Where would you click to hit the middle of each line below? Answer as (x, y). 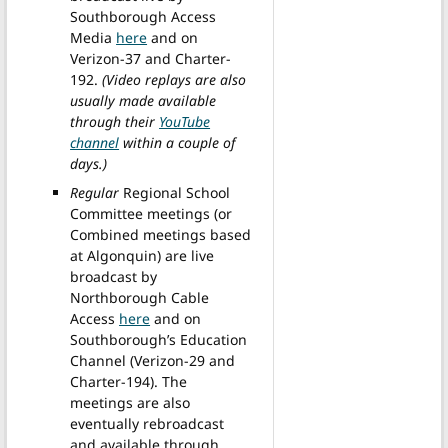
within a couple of (177, 142)
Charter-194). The (129, 381)
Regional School (175, 192)
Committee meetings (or (151, 213)
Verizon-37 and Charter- (151, 58)
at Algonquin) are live (142, 255)
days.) (89, 163)
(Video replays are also (172, 79)
